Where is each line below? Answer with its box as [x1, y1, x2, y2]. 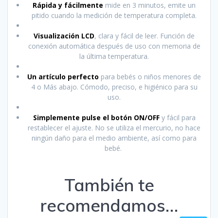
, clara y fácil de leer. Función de [94, 31, 195, 40]
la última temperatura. [79, 51, 149, 61]
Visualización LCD [34, 31, 94, 40]
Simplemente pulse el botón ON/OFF [33, 112, 160, 122]
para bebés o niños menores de [99, 72, 201, 81]
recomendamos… [40, 194, 178, 216]
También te [64, 174, 154, 196]
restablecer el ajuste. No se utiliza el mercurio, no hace [28, 123, 200, 132]
